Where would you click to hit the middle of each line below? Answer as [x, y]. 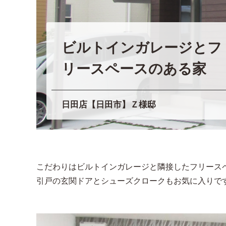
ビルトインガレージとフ [142, 47]
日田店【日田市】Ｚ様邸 [109, 104]
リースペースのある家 [134, 69]
